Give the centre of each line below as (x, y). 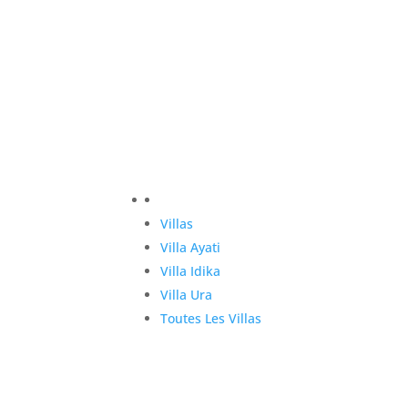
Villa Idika (191, 270)
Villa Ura (187, 294)
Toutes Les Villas (211, 318)
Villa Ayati (191, 247)
